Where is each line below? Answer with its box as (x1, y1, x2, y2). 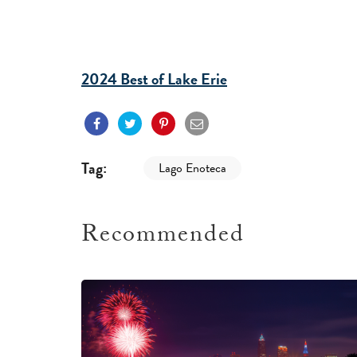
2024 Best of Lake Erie (81, 67, 227, 92)
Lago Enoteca (159, 159, 226, 178)
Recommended (81, 217, 245, 258)
